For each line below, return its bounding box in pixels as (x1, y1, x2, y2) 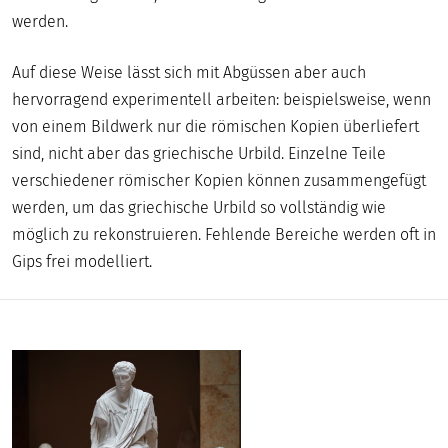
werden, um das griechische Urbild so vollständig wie (12, 198, 386, 217)
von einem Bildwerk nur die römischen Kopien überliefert (12, 117, 419, 136)
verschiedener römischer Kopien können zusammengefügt (12, 171, 426, 190)
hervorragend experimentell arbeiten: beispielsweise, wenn (12, 90, 431, 109)
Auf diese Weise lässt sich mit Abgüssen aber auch (12, 63, 366, 82)
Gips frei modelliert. (12, 252, 152, 271)
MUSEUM (32, 46, 93, 66)
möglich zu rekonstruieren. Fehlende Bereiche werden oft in (12, 225, 436, 244)
